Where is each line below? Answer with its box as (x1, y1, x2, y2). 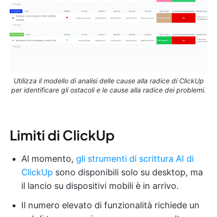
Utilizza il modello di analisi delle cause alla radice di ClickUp (13, 76, 204, 85)
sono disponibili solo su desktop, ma (53, 167, 203, 177)
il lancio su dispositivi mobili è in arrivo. (21, 180, 179, 191)
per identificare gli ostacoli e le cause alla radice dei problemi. (11, 85, 206, 94)
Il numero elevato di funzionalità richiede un (21, 200, 200, 210)
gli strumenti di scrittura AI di (76, 153, 194, 164)
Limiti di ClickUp (10, 126, 115, 143)
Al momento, (21, 153, 76, 164)
